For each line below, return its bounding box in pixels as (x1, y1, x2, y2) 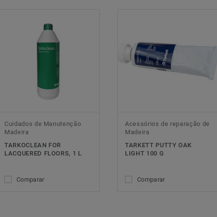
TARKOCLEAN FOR (4, 141, 62, 149)
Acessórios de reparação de (125, 120, 210, 128)
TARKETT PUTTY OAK (125, 141, 192, 149)
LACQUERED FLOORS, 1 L (4, 150, 82, 157)
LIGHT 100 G (125, 150, 164, 157)
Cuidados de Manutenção (4, 120, 81, 128)
